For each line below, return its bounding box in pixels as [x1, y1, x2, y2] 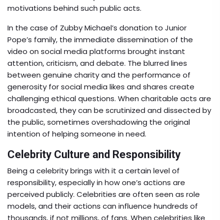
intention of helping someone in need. [7, 129, 146, 139]
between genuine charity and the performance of [7, 70, 191, 81]
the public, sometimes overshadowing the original [7, 117, 190, 128]
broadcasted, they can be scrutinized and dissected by [7, 105, 211, 116]
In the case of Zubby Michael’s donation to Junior [7, 23, 187, 33]
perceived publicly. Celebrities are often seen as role [7, 189, 200, 200]
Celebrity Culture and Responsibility [7, 148, 181, 161]
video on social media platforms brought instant [7, 46, 185, 57]
